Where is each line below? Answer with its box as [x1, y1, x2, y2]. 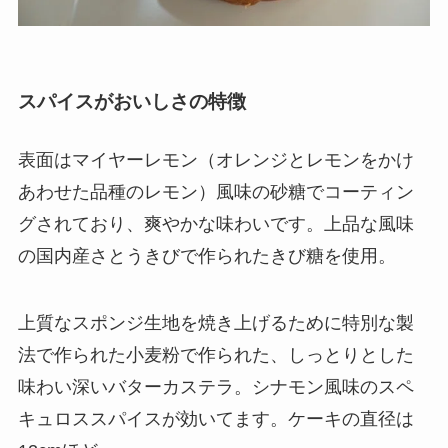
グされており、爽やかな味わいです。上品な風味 [17, 213, 414, 234]
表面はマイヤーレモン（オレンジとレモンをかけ [17, 149, 414, 170]
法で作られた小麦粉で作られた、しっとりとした [17, 345, 414, 366]
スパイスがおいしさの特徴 [17, 91, 246, 113]
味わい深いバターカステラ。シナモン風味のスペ [17, 377, 414, 398]
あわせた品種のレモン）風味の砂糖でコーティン [17, 181, 414, 202]
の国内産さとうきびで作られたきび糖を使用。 [17, 245, 396, 266]
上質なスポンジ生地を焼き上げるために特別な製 [17, 313, 414, 334]
